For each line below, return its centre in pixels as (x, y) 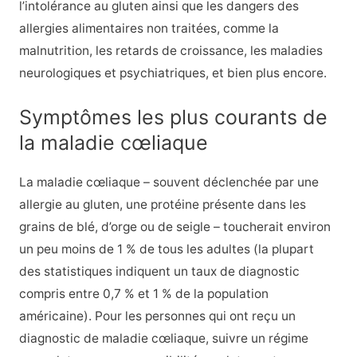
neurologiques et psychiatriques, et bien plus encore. (173, 73)
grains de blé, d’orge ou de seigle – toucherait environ (175, 227)
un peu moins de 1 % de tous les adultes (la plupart (166, 249)
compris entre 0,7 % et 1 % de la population (143, 294)
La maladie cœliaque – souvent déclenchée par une (169, 182)
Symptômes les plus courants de (173, 118)
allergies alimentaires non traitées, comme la (149, 29)
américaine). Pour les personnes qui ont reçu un (157, 316)
